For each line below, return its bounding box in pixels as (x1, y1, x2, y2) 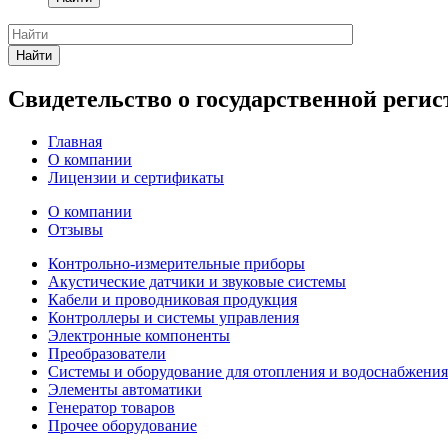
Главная (48, 132, 102, 150)
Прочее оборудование (48, 416, 197, 434)
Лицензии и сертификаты (48, 168, 224, 186)
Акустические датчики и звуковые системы (48, 272, 346, 290)
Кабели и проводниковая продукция (48, 290, 297, 308)
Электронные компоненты (48, 326, 230, 344)
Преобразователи (48, 344, 166, 362)
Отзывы (48, 220, 103, 238)
